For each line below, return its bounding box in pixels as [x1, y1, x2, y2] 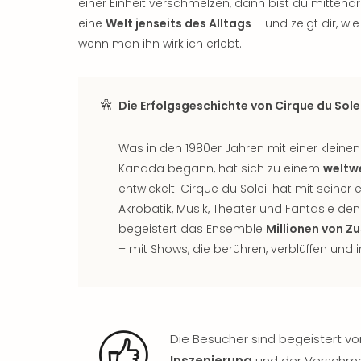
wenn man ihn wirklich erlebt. [78, 35, 242, 52]
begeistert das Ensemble [118, 221, 266, 237]
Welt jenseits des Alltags [106, 15, 251, 31]
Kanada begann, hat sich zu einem [118, 160, 323, 176]
